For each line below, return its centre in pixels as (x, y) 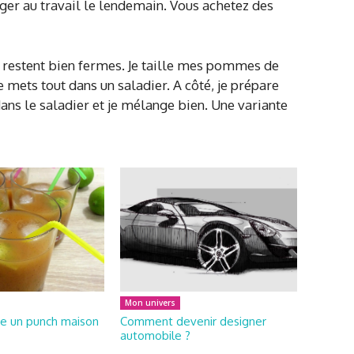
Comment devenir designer (193, 321)
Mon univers (150, 302)
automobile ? (155, 335)
